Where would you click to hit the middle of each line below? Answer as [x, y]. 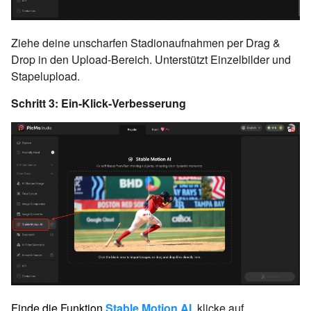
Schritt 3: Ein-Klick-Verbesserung [99, 103]
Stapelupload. [45, 76]
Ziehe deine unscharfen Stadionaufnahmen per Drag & [146, 43]
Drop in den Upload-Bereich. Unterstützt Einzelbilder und [151, 60]
